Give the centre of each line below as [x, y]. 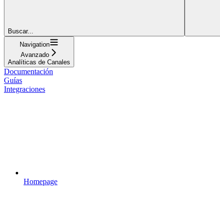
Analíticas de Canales [39, 62]
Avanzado [35, 55]
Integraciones [25, 89]
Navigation [35, 44]
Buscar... [21, 31]
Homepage [41, 181]
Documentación [28, 71]
